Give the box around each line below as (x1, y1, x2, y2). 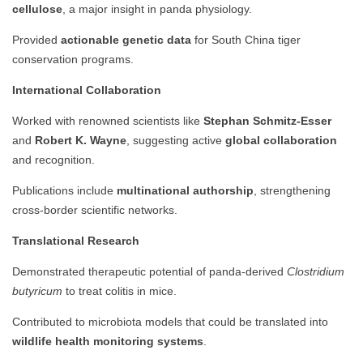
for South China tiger (191, 33, 301, 47)
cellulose (12, 2, 62, 16)
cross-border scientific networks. (12, 203, 177, 217)
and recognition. (12, 153, 95, 167)
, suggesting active (126, 134, 225, 147)
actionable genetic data (61, 33, 191, 47)
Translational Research (12, 234, 139, 248)
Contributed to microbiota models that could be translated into (12, 315, 328, 329)
